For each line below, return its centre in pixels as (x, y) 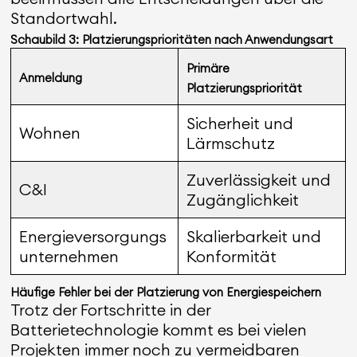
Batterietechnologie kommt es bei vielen (159, 330)
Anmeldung (51, 78)
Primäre (208, 68)
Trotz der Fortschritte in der (111, 310)
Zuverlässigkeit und (259, 180)
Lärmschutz (231, 143)
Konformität (232, 256)
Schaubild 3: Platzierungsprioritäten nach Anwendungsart (172, 39)
